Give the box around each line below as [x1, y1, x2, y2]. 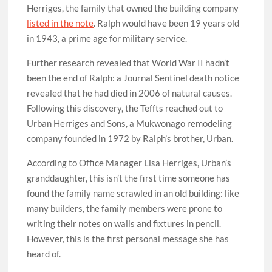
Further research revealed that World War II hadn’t [27, 57, 230, 68]
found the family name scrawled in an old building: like [27, 188, 240, 199]
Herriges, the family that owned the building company [27, 2, 239, 13]
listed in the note [27, 18, 94, 29]
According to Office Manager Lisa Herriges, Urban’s [27, 157, 232, 168]
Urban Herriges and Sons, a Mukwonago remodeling [27, 118, 233, 129]
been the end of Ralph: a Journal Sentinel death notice [27, 72, 240, 83]
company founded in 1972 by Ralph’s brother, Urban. [27, 133, 234, 144]
